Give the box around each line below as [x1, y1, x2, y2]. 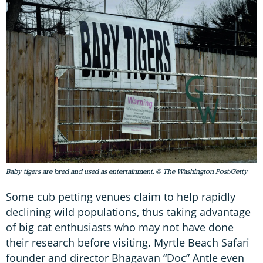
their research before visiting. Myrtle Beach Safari [6, 235, 249, 250]
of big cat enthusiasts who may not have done [6, 220, 234, 235]
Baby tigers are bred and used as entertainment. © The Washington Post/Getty [6, 167, 248, 177]
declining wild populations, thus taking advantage [6, 205, 251, 220]
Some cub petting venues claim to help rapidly [6, 190, 235, 204]
